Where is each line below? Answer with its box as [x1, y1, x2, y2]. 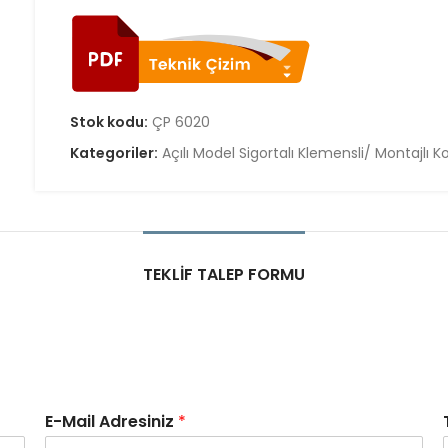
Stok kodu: [70, 112, 152, 132]
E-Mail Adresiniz [45, 410, 179, 433]
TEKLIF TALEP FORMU [143, 263, 305, 286]
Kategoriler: [70, 143, 162, 163]
